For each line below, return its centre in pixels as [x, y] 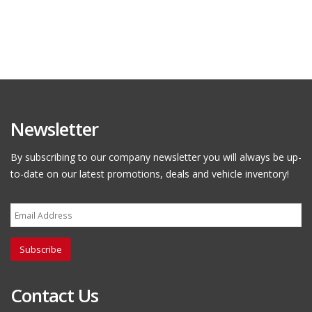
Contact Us [54, 295]
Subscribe [41, 249]
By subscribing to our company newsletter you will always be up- [156, 157]
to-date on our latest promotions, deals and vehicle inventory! [150, 173]
